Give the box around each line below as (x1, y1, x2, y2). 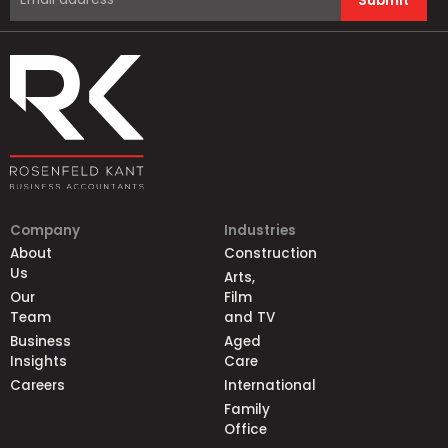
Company (10, 221, 80, 241)
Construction (224, 243, 317, 263)
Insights (10, 351, 67, 371)
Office (224, 419, 267, 439)
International (224, 375, 316, 395)
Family (224, 399, 270, 419)
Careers (10, 375, 65, 395)
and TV (224, 307, 275, 327)
